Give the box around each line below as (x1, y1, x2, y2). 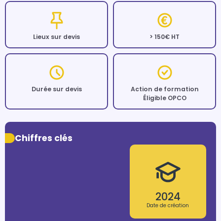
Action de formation (130, 85, 199, 93)
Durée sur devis (31, 85, 82, 93)
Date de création (147, 201, 189, 209)
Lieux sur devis (33, 33, 80, 41)
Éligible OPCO (143, 94, 186, 102)
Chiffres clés (15, 132, 73, 144)
